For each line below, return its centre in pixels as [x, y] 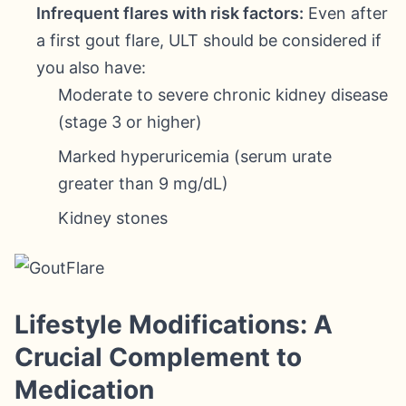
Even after [346, 13]
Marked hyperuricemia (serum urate [195, 156]
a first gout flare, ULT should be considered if [209, 40]
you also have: [91, 68]
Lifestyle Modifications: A [174, 324]
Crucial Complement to [158, 357]
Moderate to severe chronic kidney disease [223, 95]
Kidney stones [113, 218]
